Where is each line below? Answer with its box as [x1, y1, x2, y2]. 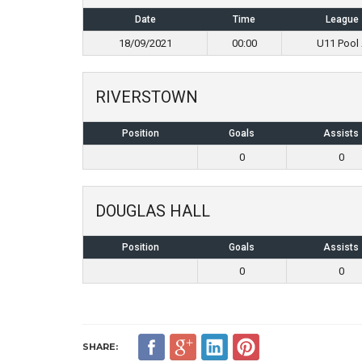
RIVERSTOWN [95, 87, 198, 107]
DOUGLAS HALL [95, 201, 210, 221]
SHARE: [82, 341, 118, 352]
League [326, 14, 359, 25]
